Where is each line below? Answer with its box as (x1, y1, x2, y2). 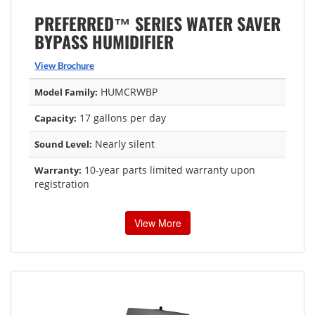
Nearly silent (92, 136, 155, 150)
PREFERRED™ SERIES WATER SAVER (34, 10, 281, 36)
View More (134, 215, 181, 230)
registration (34, 176, 89, 191)
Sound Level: (34, 137, 92, 150)
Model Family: (34, 85, 98, 98)
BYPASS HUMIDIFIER (34, 28, 174, 54)
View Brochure (34, 59, 94, 71)
